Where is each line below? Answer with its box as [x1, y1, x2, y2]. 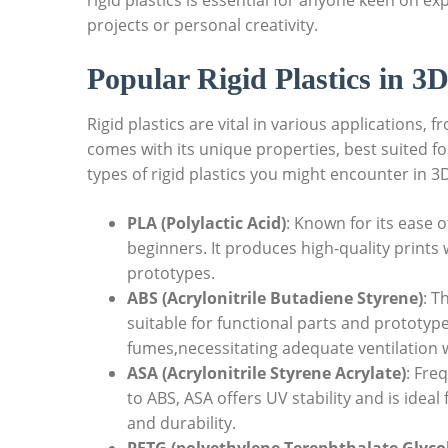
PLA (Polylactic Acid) [127, 212, 286, 235]
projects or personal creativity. [87, 14, 318, 37]
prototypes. [127, 262, 215, 285]
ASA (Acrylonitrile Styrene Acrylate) [127, 362, 406, 385]
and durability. [127, 412, 236, 435]
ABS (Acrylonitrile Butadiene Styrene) [127, 287, 423, 310]
